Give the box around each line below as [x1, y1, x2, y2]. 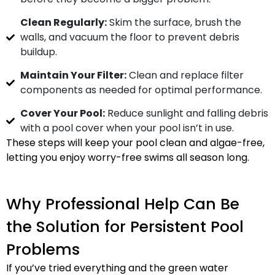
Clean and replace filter [126, 68, 244, 82]
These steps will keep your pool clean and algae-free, [6, 136, 265, 150]
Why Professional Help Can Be [6, 193, 239, 215]
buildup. [20, 45, 57, 59]
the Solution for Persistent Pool [6, 216, 244, 238]
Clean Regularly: [20, 15, 107, 29]
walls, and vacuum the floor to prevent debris [20, 30, 239, 44]
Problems [6, 239, 80, 260]
